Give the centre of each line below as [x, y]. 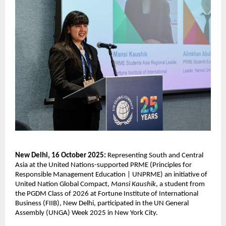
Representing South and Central [155, 155]
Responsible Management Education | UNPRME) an [94, 175]
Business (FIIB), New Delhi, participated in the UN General [102, 203]
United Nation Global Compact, [63, 184]
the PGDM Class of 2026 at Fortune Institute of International [107, 194]
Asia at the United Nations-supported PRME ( [84, 165]
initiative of [190, 175]
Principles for [172, 165]
